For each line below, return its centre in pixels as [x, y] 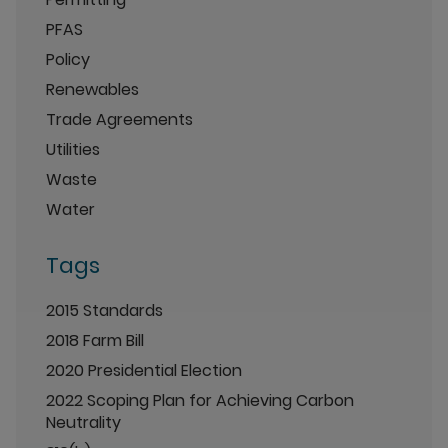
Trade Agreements [119, 119]
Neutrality [83, 422]
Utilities [73, 149]
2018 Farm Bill [95, 340]
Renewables [92, 89]
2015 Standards [104, 310]
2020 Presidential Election [144, 370]
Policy [68, 59]
